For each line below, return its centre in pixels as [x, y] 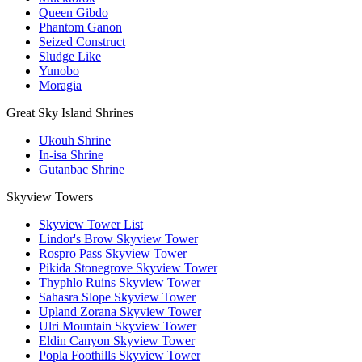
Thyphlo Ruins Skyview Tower [120, 283]
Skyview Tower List [91, 225]
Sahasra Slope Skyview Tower [117, 297]
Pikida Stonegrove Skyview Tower [128, 268]
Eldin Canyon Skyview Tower [117, 341]
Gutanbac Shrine [82, 170]
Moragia [60, 86]
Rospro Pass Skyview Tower [113, 254]
